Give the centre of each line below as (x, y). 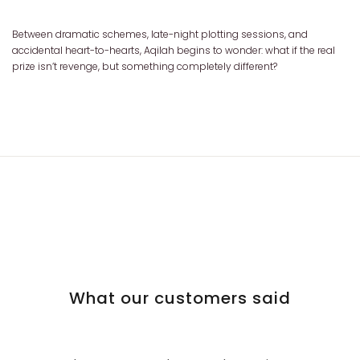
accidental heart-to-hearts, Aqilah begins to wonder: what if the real (174, 50)
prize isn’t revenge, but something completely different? (145, 66)
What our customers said (180, 298)
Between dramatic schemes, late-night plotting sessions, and (160, 34)
